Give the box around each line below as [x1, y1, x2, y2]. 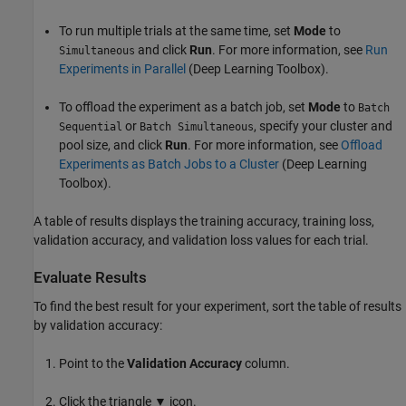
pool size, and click [59, 138, 165, 153]
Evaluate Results [34, 269, 147, 287]
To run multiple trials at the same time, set [59, 24, 294, 39]
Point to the [59, 355, 127, 371]
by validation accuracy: [34, 317, 162, 333]
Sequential [59, 121, 122, 134]
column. [242, 355, 290, 371]
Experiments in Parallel [59, 62, 186, 77]
